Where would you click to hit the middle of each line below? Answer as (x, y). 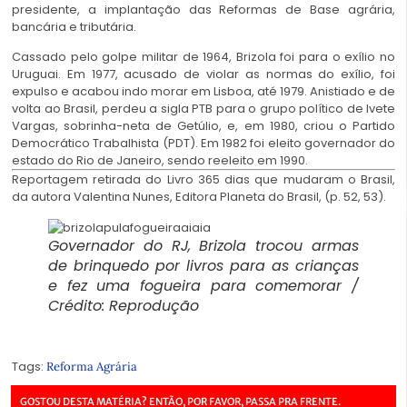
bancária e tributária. (74, 26)
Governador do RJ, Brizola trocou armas (203, 245)
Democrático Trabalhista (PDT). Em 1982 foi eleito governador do (203, 144)
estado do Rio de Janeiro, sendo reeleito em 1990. (160, 161)
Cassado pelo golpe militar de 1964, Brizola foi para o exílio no (203, 57)
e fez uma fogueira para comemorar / (203, 285)
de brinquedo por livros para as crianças (203, 265)
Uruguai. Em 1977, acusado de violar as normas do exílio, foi (203, 74)
